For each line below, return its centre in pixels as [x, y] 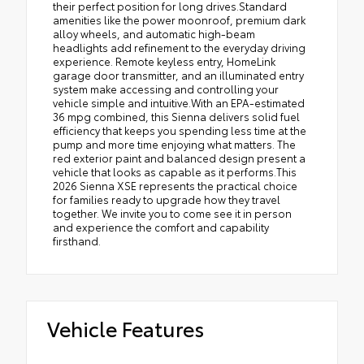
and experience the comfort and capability [161, 227]
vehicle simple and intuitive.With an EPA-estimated [179, 103]
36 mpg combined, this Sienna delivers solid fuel [176, 117]
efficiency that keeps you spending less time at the [180, 130]
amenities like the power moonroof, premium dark [179, 20]
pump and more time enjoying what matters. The [174, 144]
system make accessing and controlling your [166, 89]
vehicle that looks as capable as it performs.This [175, 172]
